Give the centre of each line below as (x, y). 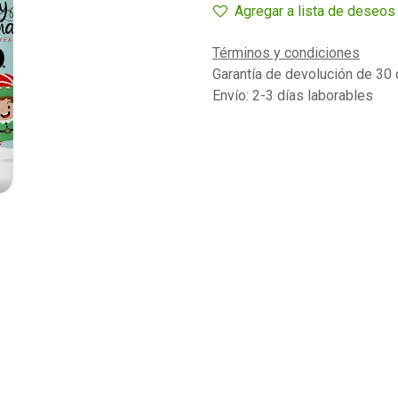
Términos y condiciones (286, 53)
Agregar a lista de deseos (315, 11)
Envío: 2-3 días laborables (293, 96)
